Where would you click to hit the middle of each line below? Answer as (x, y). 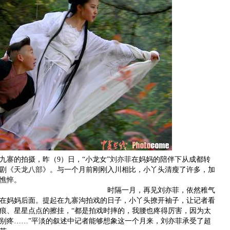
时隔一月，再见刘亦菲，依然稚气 (154, 190)
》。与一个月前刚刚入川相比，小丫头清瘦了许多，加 (129, 170)
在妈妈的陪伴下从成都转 (171, 159)
